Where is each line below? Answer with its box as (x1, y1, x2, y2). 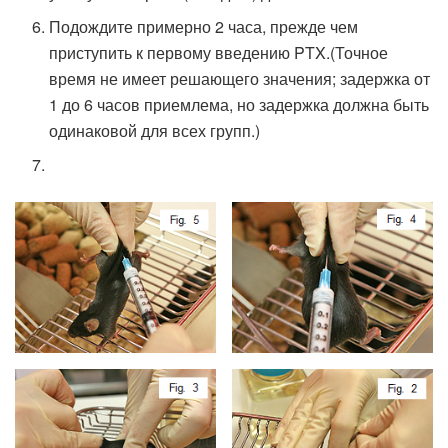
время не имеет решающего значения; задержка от (49, 67, 431, 91)
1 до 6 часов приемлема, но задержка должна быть (49, 93, 430, 117)
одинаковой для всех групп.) (49, 119, 261, 143)
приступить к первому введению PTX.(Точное (49, 41, 389, 65)
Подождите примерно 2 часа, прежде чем (49, 15, 359, 39)
